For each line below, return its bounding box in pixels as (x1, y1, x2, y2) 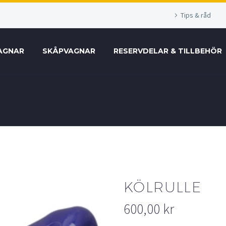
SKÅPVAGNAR (42, 46, 95, 55)
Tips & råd (181, 11, 211, 20)
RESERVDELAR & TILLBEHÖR (114, 46, 222, 55)
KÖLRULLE (124, 179, 202, 195)
